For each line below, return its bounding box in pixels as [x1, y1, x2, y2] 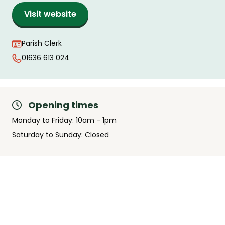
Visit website [24, 8, 76, 20]
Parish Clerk [22, 38, 62, 49]
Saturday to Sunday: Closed [12, 130, 109, 140]
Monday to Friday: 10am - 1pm [12, 115, 117, 126]
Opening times [28, 99, 98, 112]
